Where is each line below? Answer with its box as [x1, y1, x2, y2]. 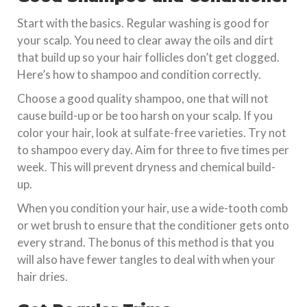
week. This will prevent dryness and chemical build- [17, 159, 275, 174]
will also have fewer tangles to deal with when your [17, 251, 275, 267]
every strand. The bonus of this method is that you [17, 234, 274, 249]
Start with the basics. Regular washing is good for [17, 15, 269, 30]
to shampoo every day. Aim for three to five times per [17, 142, 289, 157]
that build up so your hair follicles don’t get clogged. [17, 49, 280, 64]
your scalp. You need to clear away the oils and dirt [17, 32, 273, 47]
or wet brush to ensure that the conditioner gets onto [17, 217, 289, 232]
